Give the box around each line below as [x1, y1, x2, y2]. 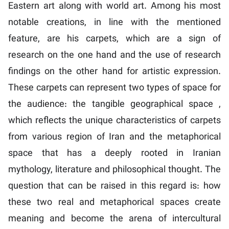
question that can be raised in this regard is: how [8, 179, 221, 194]
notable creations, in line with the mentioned [8, 16, 221, 31]
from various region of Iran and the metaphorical [8, 130, 221, 145]
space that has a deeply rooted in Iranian [8, 147, 221, 162]
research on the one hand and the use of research [8, 49, 221, 63]
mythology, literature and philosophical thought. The [8, 163, 221, 178]
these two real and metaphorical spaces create [8, 196, 221, 211]
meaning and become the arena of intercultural [8, 212, 221, 227]
